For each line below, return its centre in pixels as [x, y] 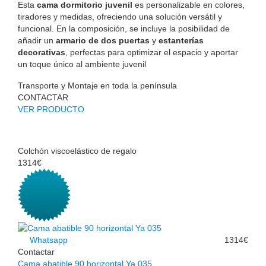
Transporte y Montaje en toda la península [97, 85]
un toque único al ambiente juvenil [82, 64]
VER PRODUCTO [51, 109]
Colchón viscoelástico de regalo [77, 151]
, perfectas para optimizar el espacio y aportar [152, 52]
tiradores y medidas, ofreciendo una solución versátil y [120, 16]
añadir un [37, 40]
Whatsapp [47, 240]
